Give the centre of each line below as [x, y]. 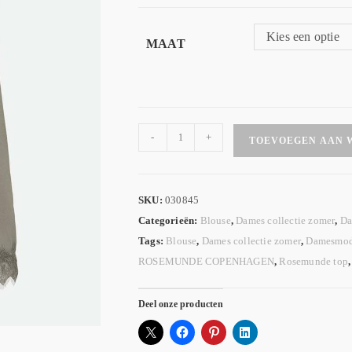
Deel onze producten [181, 304]
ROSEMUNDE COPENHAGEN [206, 261]
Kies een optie [303, 37]
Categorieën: [169, 220]
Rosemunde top [314, 261]
